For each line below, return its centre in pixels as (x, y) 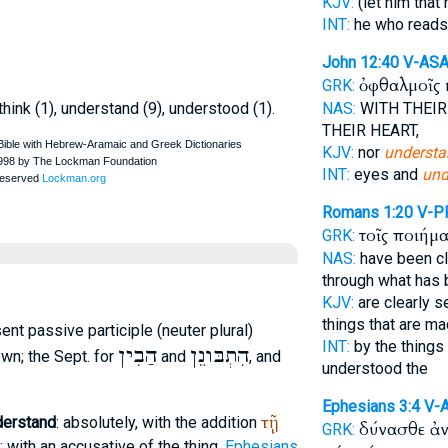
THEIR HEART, (370, 130)
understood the (374, 368)
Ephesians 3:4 (370, 406)
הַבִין (137, 356)
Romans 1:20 (367, 212)
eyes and (385, 174)
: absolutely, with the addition (158, 422)
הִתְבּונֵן (219, 356)
